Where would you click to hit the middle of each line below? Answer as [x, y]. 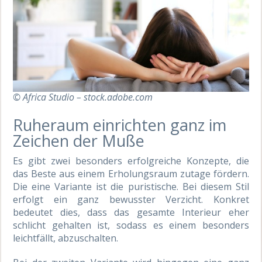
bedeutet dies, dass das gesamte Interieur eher [131, 212]
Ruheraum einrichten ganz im [120, 125]
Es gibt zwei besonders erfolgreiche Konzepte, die [131, 161]
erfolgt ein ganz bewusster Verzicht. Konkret [131, 199]
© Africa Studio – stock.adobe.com [83, 97]
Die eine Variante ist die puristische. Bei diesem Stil [131, 186]
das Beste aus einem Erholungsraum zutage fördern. [131, 173]
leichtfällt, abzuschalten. [66, 238]
